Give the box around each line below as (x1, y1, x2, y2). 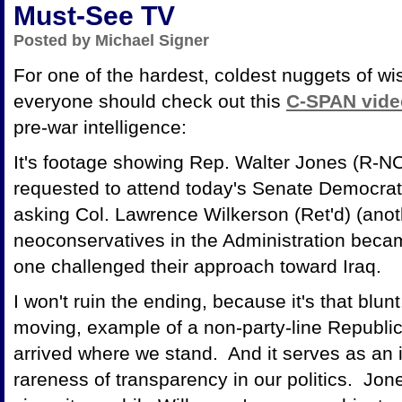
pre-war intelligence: (13, 116, 187, 137)
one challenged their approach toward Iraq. (13, 255, 387, 276)
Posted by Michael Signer (13, 31, 209, 49)
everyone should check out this (13, 90, 286, 111)
